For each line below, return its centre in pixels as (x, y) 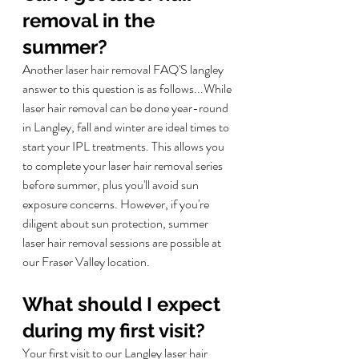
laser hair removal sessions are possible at (123, 243)
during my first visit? (114, 331)
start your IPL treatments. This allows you (125, 147)
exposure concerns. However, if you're (117, 204)
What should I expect (124, 305)
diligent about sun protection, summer (117, 224)
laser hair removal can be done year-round (127, 108)
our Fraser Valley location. (86, 262)
